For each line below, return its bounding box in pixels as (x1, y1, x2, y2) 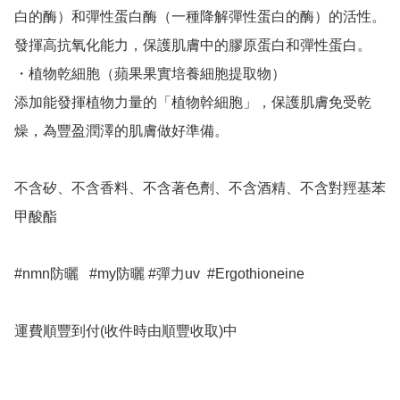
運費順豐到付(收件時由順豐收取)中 (14, 323, 237, 339)
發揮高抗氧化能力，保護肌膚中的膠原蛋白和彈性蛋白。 (14, 37, 371, 54)
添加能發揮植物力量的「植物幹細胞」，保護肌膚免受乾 (14, 95, 371, 111)
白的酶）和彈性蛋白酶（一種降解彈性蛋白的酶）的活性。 (14, 9, 386, 25)
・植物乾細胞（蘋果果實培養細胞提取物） (14, 66, 286, 82)
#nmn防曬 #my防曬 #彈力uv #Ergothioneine (14, 266, 304, 282)
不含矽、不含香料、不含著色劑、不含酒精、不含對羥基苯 (14, 180, 386, 196)
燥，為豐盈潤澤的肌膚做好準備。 (14, 123, 229, 139)
